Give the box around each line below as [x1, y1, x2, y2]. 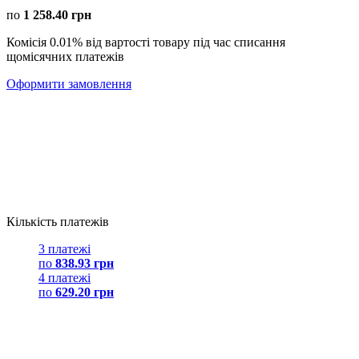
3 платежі [38, 241, 91, 256]
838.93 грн [55, 256, 114, 270]
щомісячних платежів [6, 49, 124, 63]
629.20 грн [55, 284, 114, 299]
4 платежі [38, 270, 91, 284]
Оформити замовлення [6, 76, 131, 91]
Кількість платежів [6, 214, 109, 228]
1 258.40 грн [23, 7, 91, 22]
